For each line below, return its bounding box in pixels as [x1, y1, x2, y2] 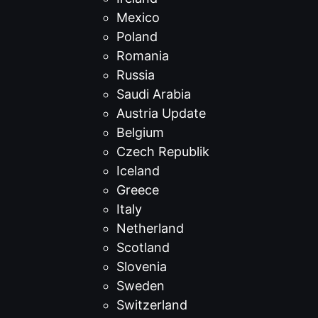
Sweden [116, 278, 165, 293]
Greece [116, 182, 159, 197]
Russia [116, 67, 155, 82]
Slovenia [116, 259, 167, 274]
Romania [116, 48, 169, 63]
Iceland [116, 163, 160, 178]
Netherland [116, 221, 184, 236]
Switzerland [116, 297, 187, 312]
